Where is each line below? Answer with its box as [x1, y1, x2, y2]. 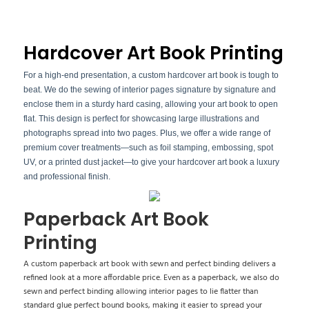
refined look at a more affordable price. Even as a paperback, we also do [23, 271, 279, 286]
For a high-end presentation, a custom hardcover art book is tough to [23, 70, 279, 80]
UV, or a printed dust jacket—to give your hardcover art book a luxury [23, 157, 279, 167]
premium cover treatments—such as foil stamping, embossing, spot [23, 142, 273, 152]
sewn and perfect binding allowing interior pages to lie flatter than [23, 285, 258, 299]
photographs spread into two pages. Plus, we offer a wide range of [23, 128, 270, 138]
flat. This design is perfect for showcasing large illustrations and [23, 113, 259, 123]
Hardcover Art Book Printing [23, 40, 283, 66]
